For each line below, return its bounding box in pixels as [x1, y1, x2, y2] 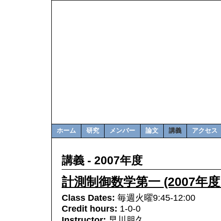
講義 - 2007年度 [62, 154, 143, 167]
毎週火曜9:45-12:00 [117, 193, 195, 203]
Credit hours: [62, 204, 120, 214]
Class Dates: [62, 193, 117, 203]
